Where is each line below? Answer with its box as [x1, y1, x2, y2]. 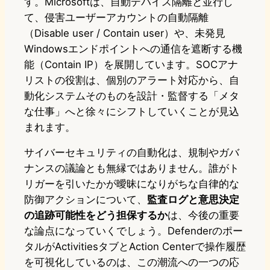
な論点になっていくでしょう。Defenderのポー [24, 225, 243, 237]
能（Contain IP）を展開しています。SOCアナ [24, 58, 238, 71]
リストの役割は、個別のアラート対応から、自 [24, 74, 239, 87]
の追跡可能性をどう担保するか [24, 209, 168, 222]
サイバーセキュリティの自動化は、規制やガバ [24, 146, 239, 159]
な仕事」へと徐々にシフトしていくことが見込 [24, 105, 239, 118]
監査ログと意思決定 [147, 193, 239, 206]
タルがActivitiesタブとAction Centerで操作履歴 [24, 240, 246, 253]
